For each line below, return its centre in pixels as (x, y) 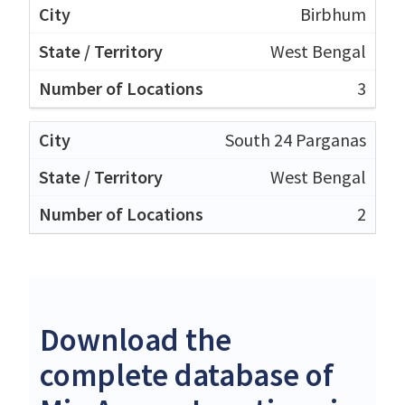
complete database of (187, 375)
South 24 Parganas (296, 139)
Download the (136, 339)
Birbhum (333, 14)
